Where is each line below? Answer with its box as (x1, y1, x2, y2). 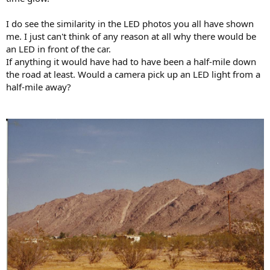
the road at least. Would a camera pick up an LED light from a (6, 67, 260, 80)
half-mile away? (6, 80, 71, 93)
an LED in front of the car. (6, 42, 111, 55)
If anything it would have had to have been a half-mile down (6, 55, 256, 67)
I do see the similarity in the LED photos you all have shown (6, 17, 254, 30)
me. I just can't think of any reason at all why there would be (6, 30, 256, 42)
